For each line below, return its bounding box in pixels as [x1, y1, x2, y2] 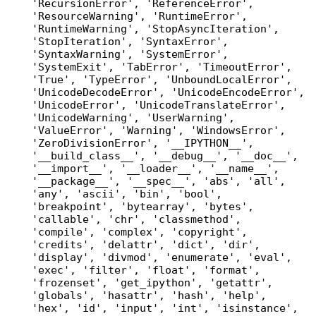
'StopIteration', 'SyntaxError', [31, 35, 229, 48]
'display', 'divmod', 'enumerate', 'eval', [31, 250, 292, 264]
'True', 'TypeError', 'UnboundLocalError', [31, 73, 292, 86]
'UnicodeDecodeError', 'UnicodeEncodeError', [31, 85, 305, 99]
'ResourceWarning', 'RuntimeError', [31, 9, 248, 23]
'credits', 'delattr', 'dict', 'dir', [31, 238, 260, 251]
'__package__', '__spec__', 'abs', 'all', [31, 174, 286, 188]
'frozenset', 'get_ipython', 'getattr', [31, 276, 273, 289]
